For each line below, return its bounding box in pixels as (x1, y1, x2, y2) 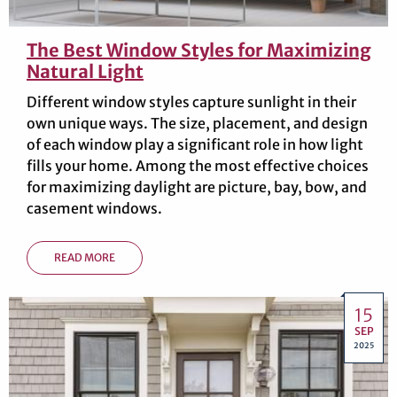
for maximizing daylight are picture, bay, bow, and (27, 177, 367, 196)
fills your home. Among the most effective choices (27, 156, 369, 175)
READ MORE (54, 250, 115, 264)
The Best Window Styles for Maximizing (27, 38, 371, 61)
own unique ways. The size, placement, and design (27, 113, 368, 132)
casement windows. (27, 198, 162, 217)
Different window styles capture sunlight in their (27, 92, 356, 111)
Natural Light (27, 59, 144, 82)
